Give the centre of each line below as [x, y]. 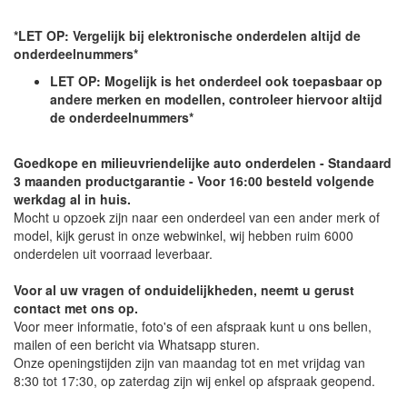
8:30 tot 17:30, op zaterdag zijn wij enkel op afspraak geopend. [194, 381]
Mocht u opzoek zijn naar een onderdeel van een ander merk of [197, 217]
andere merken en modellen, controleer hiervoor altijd [216, 99]
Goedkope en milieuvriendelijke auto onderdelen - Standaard [203, 163]
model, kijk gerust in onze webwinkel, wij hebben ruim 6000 [184, 235]
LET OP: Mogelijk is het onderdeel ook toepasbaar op [216, 81]
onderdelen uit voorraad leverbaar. [113, 253]
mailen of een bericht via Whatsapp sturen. [137, 344]
